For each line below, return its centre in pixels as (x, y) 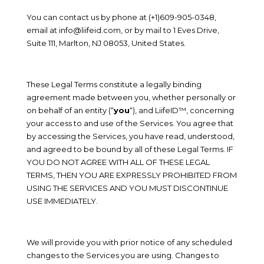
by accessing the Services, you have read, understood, (130, 136)
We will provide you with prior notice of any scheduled (129, 242)
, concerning (210, 110)
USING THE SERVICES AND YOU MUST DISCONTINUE (127, 188)
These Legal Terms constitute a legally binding (114, 84)
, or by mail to (147, 30)
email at (42, 30)
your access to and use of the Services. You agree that (130, 123)
